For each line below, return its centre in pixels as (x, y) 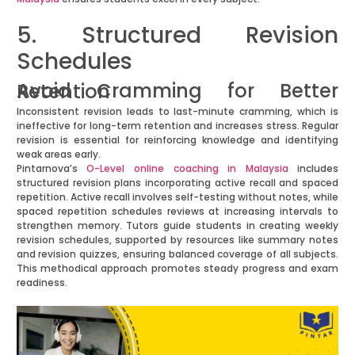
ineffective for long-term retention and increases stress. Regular (177, 126)
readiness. (42, 283)
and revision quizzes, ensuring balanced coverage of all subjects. (177, 254)
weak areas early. (58, 155)
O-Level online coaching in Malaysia (187, 169)
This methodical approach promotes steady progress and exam (177, 269)
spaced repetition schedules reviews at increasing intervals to (177, 212)
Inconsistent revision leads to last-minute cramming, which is (177, 112)
